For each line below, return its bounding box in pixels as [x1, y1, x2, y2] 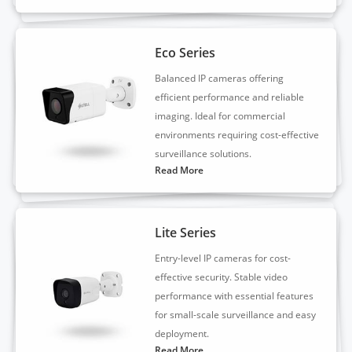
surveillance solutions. [155, 146, 252, 160]
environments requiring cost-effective [155, 127, 320, 141]
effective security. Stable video [155, 269, 288, 284]
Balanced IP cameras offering [155, 71, 284, 85]
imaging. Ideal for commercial [155, 108, 286, 123]
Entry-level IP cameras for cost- [155, 251, 291, 265]
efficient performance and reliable [155, 90, 305, 104]
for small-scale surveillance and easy [155, 307, 317, 321]
